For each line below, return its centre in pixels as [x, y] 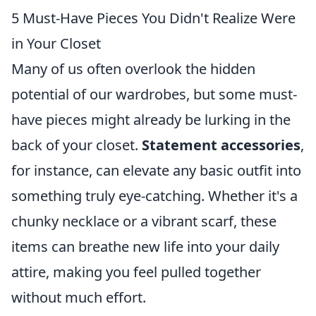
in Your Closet [56, 43]
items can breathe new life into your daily [145, 247]
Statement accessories [221, 145]
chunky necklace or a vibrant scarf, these [144, 221]
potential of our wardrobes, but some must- [154, 94]
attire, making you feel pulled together [136, 272]
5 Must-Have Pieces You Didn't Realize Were [153, 18]
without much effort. [79, 297]
